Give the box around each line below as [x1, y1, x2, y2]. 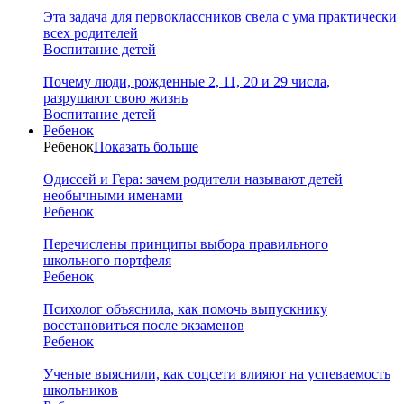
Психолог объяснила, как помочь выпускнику [43, 300, 327, 317]
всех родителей [43, 24, 138, 41]
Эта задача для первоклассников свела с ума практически [43, 8, 397, 24]
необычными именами [43, 187, 183, 203]
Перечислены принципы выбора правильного [43, 235, 328, 252]
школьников [43, 381, 118, 398]
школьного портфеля [43, 252, 171, 268]
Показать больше [94, 138, 198, 154]
